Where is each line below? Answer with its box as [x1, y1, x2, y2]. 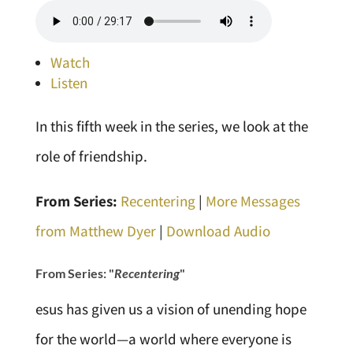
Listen [50, 73, 87, 93]
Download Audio [165, 221, 270, 241]
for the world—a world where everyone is [35, 329, 292, 349]
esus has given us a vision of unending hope [35, 299, 307, 319]
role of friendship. [35, 147, 147, 166]
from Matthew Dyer [35, 221, 156, 241]
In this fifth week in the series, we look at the [35, 117, 308, 136]
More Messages [205, 191, 300, 211]
